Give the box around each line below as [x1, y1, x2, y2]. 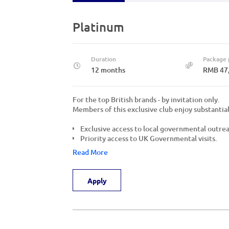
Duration [91, 55, 116, 63]
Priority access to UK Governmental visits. [80, 133, 217, 143]
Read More [73, 147, 108, 157]
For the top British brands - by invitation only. [73, 95, 220, 104]
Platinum [73, 19, 124, 35]
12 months [91, 65, 125, 75]
